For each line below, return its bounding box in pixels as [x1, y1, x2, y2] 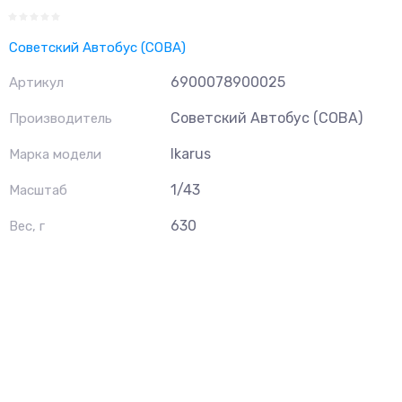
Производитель [9, 110, 112, 127]
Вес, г [9, 218, 45, 234]
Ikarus [170, 145, 211, 162]
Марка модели [9, 146, 101, 162]
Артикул [9, 74, 64, 91]
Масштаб [9, 182, 67, 198]
